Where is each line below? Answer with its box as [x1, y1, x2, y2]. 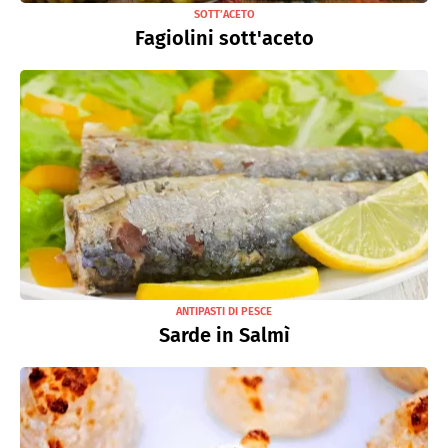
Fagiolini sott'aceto [134, 26, 314, 50]
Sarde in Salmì [158, 322, 290, 347]
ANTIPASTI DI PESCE [176, 304, 272, 318]
